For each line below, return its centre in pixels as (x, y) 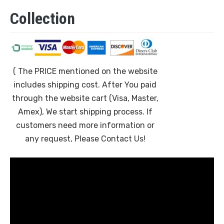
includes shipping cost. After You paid (85, 85)
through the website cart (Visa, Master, (85, 98)
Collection (42, 19)
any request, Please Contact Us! (85, 139)
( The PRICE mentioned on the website (85, 71)
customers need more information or (85, 125)
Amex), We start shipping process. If (85, 112)
